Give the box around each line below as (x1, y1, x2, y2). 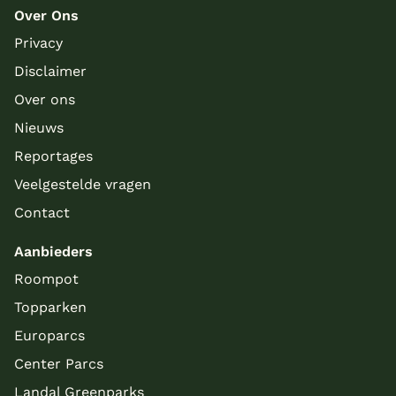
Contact (14, 204, 70, 222)
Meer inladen (153, 134, 243, 152)
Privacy (14, 34, 63, 52)
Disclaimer (14, 63, 87, 80)
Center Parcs (14, 355, 103, 373)
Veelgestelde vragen (14, 176, 151, 194)
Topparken (14, 299, 87, 316)
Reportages (14, 148, 93, 165)
